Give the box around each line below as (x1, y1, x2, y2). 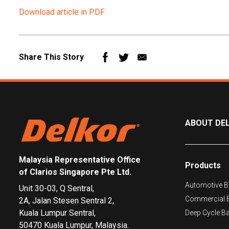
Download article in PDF (19, 7, 105, 17)
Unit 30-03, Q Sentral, (19, 183, 94, 193)
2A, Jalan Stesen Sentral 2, (19, 195, 114, 205)
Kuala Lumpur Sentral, (19, 208, 96, 218)
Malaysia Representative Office (19, 154, 141, 165)
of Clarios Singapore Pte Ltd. (19, 167, 131, 177)
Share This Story (19, 52, 84, 62)
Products (185, 160, 221, 170)
